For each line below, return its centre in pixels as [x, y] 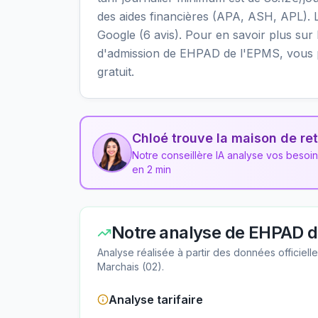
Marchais [118, 267]
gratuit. [116, 72]
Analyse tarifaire [156, 300]
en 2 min [152, 169]
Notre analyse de [180, 232]
